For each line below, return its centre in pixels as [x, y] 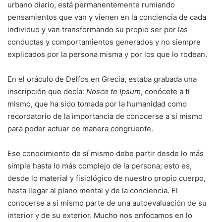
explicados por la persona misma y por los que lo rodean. [107, 54]
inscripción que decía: [47, 91]
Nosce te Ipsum [113, 91]
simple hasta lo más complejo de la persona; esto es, [100, 166]
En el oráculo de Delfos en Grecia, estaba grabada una [102, 79]
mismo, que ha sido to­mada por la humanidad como [97, 104]
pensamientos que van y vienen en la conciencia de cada [107, 17]
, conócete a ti [165, 91]
